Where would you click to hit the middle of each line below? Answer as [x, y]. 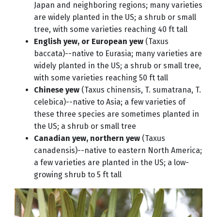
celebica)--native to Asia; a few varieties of [110, 102]
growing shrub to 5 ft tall [78, 174]
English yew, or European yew [89, 41]
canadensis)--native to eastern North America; [118, 150]
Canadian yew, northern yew [87, 138]
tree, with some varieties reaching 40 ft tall [111, 29]
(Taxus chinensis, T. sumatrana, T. [140, 90]
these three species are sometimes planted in [116, 114]
